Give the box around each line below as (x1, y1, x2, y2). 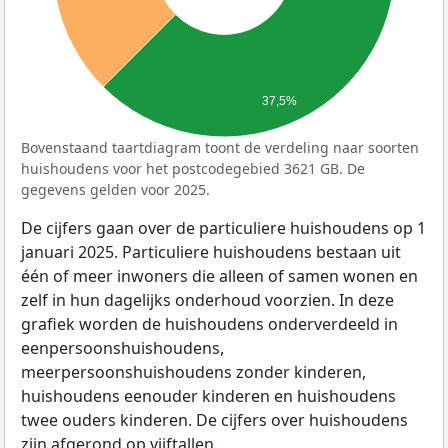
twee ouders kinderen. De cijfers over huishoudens (21, 408, 408, 431)
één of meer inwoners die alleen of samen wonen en (21, 264, 418, 287)
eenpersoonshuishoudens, (21, 336, 224, 359)
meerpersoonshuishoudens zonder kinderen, (21, 360, 366, 383)
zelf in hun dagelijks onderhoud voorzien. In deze (21, 288, 394, 311)
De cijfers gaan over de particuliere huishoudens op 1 (21, 216, 426, 239)
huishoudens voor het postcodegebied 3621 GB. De (21, 158, 365, 178)
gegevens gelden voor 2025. (21, 179, 210, 199)
